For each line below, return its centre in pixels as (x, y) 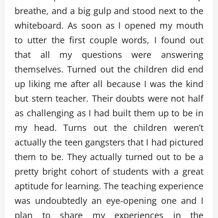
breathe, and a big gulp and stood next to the (109, 11)
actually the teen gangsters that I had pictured (109, 142)
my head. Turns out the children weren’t (109, 128)
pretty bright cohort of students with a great (109, 172)
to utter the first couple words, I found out (109, 40)
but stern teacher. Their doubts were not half (109, 99)
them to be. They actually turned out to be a (109, 157)
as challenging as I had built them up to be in (109, 113)
